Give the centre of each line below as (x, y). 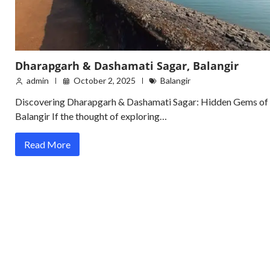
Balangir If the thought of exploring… (91, 116)
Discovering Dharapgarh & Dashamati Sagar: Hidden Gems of (142, 102)
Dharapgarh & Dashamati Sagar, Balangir (127, 66)
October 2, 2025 (105, 81)
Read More (47, 145)
